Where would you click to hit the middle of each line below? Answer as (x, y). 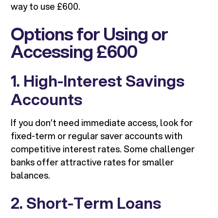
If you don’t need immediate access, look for (102, 123)
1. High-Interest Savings (98, 81)
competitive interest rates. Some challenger (103, 149)
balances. (31, 175)
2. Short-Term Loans (86, 203)
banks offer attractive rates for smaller (92, 162)
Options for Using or (90, 34)
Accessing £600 (74, 51)
